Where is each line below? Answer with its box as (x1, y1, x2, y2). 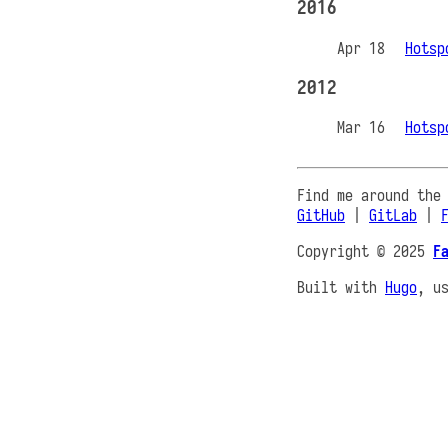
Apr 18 (337, 37, 385, 58)
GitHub (297, 205, 345, 226)
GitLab (369, 205, 417, 226)
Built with (297, 277, 385, 298)
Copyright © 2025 (297, 241, 433, 262)
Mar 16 (337, 117, 385, 138)
